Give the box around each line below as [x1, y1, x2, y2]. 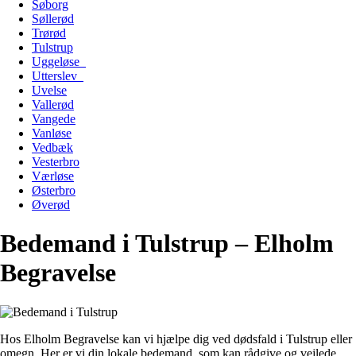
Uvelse [32, 83, 67, 97]
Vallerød [32, 97, 74, 111]
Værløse [32, 168, 74, 183]
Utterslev [32, 68, 83, 83]
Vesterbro [32, 154, 79, 168]
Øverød [32, 197, 70, 211]
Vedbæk [32, 140, 73, 154]
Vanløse [32, 126, 72, 140]
